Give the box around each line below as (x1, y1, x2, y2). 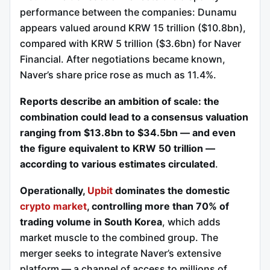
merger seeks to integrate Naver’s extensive (20, 246, 221, 259)
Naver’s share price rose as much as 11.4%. (20, 69, 216, 81)
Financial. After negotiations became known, (20, 53, 225, 66)
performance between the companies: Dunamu (20, 6, 237, 19)
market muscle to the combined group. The (20, 231, 218, 243)
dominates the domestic (113, 184, 230, 196)
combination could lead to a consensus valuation (20, 111, 248, 123)
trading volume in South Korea (20, 215, 162, 228)
